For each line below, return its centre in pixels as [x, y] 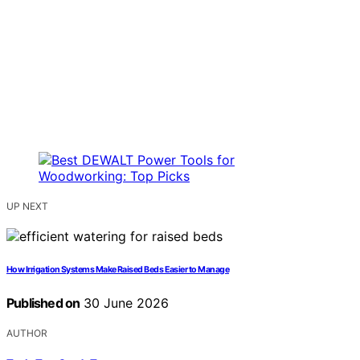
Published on [43, 303]
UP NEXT [27, 206]
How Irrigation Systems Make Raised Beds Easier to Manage [118, 269]
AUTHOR [27, 333]
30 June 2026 [125, 303]
